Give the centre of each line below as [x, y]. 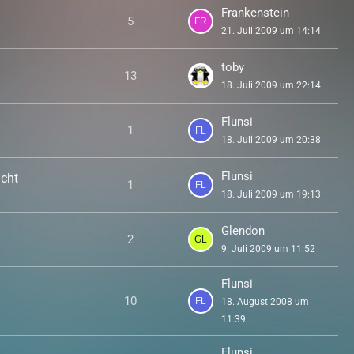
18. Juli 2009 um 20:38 [271, 140]
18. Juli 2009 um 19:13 [271, 194]
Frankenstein [255, 13]
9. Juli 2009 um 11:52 [268, 249]
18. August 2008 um [265, 302]
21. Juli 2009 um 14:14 [271, 31]
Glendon [243, 231]
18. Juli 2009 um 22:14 [271, 85]
